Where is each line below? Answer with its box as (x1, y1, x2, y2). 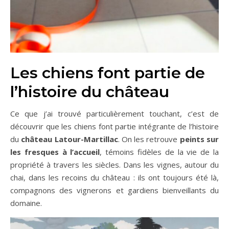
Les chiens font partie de (10, 63, 205, 82)
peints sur (179, 134, 219, 144)
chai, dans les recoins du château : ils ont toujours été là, (10, 172, 219, 182)
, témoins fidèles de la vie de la (100, 147, 219, 157)
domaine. (10, 198, 42, 208)
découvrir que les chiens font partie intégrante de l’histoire (10, 121, 219, 131)
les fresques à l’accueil (10, 147, 100, 157)
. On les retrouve (118, 134, 180, 144)
